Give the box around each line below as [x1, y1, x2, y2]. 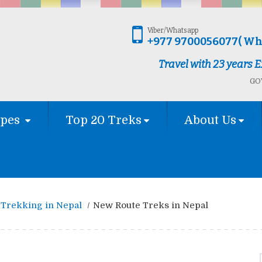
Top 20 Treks [65, 113, 142, 127]
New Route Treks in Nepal [93, 200, 208, 211]
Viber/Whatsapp [147, 26, 198, 35]
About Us [184, 113, 236, 127]
